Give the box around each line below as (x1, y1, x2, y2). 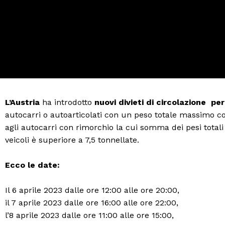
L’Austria (5, 97, 40, 107)
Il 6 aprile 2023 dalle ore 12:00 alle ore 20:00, (5, 185, 179, 195)
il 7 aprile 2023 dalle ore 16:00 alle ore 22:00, (5, 198, 178, 207)
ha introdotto (40, 97, 94, 107)
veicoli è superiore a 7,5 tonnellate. (5, 135, 139, 145)
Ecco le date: (5, 160, 60, 170)
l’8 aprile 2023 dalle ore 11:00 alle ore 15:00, (5, 210, 174, 220)
